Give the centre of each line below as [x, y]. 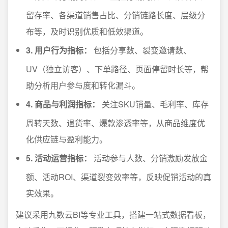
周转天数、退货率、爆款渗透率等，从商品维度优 [116, 123]
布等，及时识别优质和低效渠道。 [87, 31]
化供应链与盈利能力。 [67, 139]
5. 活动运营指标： [59, 158]
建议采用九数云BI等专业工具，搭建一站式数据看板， [113, 215]
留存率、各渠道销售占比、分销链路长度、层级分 [116, 15]
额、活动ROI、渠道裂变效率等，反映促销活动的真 [119, 177]
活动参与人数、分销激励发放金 [150, 158]
